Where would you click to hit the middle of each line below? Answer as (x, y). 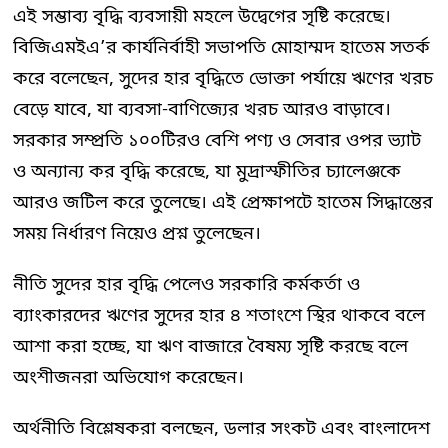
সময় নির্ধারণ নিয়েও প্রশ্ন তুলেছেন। (137, 233)
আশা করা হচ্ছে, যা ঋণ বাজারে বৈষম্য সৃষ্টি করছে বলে (210, 346)
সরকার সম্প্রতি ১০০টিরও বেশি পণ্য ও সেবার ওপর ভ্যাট (217, 140)
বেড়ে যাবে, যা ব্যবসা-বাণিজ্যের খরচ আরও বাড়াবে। (202, 109)
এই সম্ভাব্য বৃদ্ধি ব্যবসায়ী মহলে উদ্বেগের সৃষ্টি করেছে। (202, 16)
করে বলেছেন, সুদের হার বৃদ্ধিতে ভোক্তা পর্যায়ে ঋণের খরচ (223, 78)
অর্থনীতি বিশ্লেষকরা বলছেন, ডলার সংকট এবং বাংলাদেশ (221, 428)
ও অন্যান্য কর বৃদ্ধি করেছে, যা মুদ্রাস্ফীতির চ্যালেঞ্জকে (207, 171)
